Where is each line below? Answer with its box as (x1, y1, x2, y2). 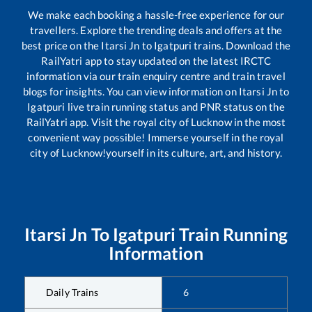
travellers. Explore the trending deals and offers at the (29, 24, 283, 37)
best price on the (22, 39, 102, 52)
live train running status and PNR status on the (65, 100, 285, 114)
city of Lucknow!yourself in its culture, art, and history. (30, 146, 282, 159)
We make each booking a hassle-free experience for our (27, 8, 285, 22)
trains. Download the (192, 39, 290, 52)
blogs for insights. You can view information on (22, 85, 239, 98)
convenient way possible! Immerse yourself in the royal (28, 131, 284, 144)
